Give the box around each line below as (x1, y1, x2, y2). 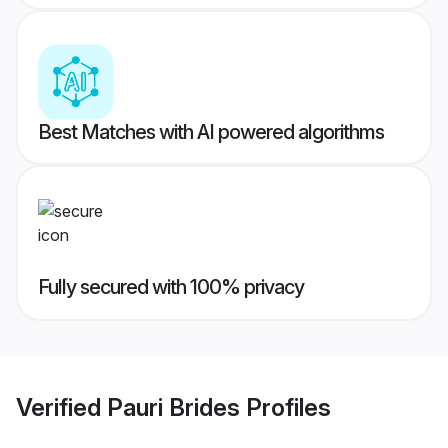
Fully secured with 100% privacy (38, 275, 304, 300)
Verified (16, 392, 107, 422)
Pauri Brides (107, 392, 240, 422)
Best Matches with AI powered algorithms (38, 120, 384, 145)
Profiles (240, 392, 331, 422)
